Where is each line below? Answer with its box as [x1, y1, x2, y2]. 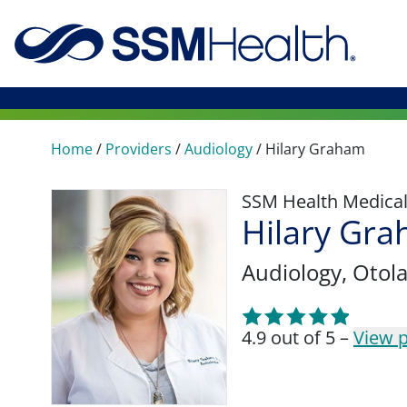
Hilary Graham [265, 139, 365, 159]
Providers [105, 139, 172, 159]
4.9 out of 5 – [242, 325, 353, 350]
